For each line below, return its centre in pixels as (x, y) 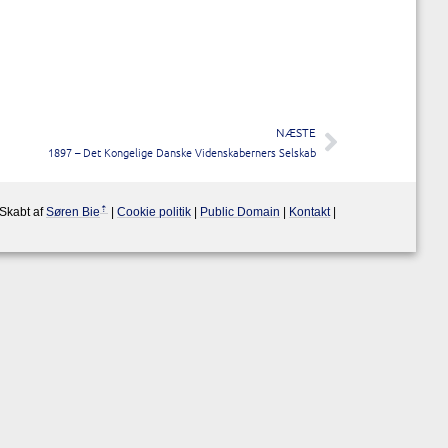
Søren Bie (73, 212)
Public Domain (240, 212)
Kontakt (309, 212)
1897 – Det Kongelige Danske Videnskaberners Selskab (182, 152)
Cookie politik (154, 212)
